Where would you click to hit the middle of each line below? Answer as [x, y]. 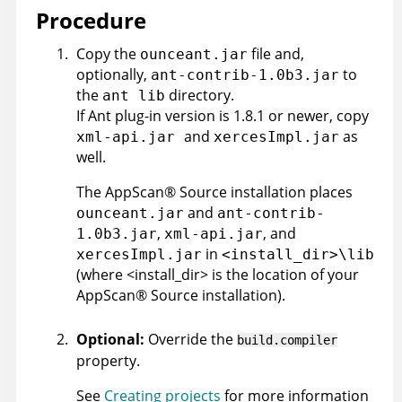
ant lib [134, 96]
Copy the [108, 54]
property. [108, 361]
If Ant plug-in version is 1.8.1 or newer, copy [223, 116]
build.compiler [287, 341]
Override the [192, 340]
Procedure [91, 21]
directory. [200, 96]
